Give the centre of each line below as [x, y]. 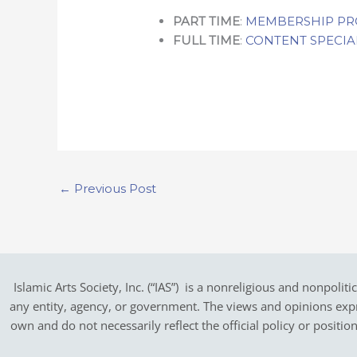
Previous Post [114, 189]
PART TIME [207, 21]
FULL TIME [207, 40]
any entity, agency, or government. [106, 306]
